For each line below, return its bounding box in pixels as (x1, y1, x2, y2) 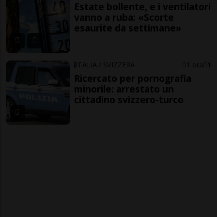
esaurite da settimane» (74, 21, 182, 35)
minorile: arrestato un (74, 82, 174, 95)
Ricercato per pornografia (74, 71, 192, 85)
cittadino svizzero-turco (74, 93, 184, 106)
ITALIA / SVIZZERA (76, 60, 135, 69)
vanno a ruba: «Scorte (74, 11, 174, 24)
